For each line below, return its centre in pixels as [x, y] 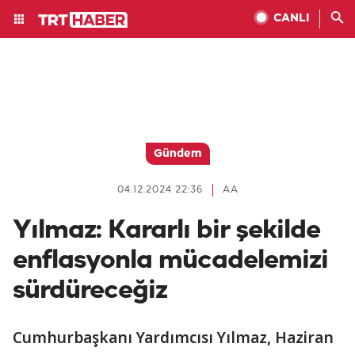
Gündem [177, 154]
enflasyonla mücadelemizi [170, 261]
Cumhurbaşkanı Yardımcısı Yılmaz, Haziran [173, 338]
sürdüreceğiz [90, 291]
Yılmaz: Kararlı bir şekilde [166, 231]
